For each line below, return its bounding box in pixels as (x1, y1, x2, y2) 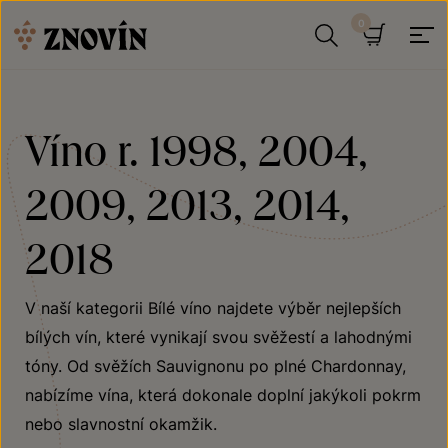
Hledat (350, 64, 400, 84)
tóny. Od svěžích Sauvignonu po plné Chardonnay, (25, 356, 406, 376)
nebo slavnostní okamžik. (25, 414, 217, 434)
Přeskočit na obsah (2, 4, 147, 24)
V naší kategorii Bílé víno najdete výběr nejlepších (25, 298, 401, 318)
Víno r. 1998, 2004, (25, 123, 368, 175)
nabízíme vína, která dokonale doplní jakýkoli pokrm (25, 385, 421, 405)
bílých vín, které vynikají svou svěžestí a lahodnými (25, 327, 412, 347)
